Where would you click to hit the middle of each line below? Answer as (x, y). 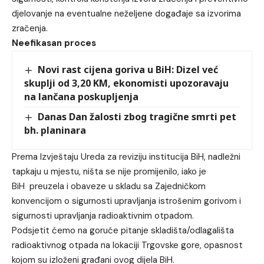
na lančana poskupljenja (81, 96)
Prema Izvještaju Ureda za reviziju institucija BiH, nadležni (126, 156)
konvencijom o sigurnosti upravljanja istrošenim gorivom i (126, 201)
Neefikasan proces (54, 43)
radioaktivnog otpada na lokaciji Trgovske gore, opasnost (127, 245)
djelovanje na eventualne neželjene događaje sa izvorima (126, 13)
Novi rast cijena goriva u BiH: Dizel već (128, 69)
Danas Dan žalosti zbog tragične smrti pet (137, 116)
